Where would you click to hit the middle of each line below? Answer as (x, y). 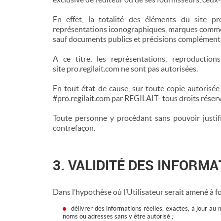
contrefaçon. (74, 128)
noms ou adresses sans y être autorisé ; (118, 216)
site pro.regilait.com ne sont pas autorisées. (125, 69)
